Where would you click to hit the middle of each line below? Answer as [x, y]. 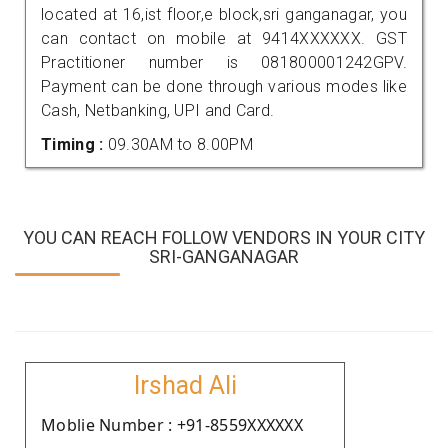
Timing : [74, 144]
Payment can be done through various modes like [224, 86]
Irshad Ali [185, 385]
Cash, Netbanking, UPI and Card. [158, 110]
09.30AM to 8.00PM [180, 144]
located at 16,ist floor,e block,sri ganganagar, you [224, 14]
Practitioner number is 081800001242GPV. [224, 62]
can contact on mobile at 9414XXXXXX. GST [224, 38]
